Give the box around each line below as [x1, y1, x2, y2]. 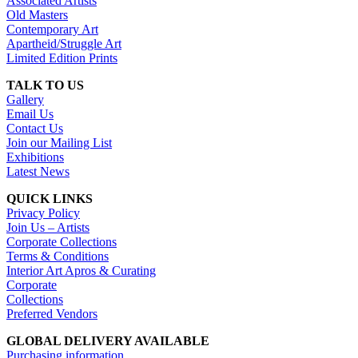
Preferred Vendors [6, 307, 97, 321]
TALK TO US [6, 78, 84, 93]
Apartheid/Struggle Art [6, 37, 121, 51]
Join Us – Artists [6, 221, 89, 235]
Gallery [6, 93, 44, 107]
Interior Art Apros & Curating [6, 264, 156, 278]
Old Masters [6, 8, 68, 22]
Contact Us [6, 121, 63, 136]
